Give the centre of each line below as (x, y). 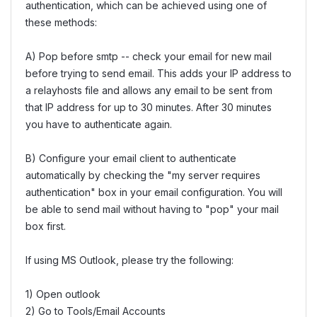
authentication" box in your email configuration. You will (154, 192)
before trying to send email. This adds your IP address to (158, 73)
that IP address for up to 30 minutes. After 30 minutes (149, 107)
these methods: (61, 22)
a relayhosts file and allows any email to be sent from (149, 90)
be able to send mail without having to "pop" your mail (152, 209)
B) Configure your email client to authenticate (131, 158)
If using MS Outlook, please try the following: (129, 260)
